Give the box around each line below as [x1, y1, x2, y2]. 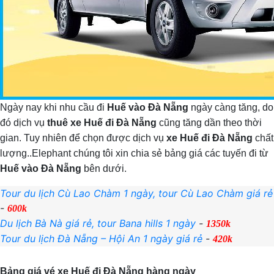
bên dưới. [81, 163, 127, 174]
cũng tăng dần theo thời [157, 117, 262, 128]
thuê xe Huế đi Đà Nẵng [47, 117, 157, 128]
